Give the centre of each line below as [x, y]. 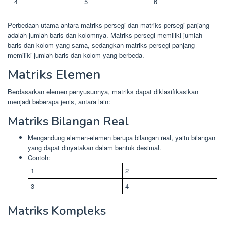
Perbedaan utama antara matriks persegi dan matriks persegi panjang [108, 25]
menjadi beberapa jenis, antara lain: [59, 101]
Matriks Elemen [54, 74]
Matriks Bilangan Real [68, 121]
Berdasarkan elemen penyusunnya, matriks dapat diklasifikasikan [103, 91]
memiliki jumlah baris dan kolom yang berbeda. [76, 55]
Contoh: [39, 157]
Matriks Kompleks [57, 211]
